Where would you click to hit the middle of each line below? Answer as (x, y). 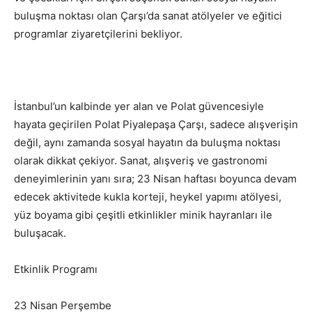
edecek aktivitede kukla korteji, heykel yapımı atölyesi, (148, 197)
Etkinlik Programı (56, 270)
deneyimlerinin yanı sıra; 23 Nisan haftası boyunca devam (155, 179)
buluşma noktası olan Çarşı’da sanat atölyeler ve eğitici (148, 16)
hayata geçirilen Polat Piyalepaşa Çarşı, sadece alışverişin (156, 125)
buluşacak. (40, 233)
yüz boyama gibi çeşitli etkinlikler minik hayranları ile (143, 215)
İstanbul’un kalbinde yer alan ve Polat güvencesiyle (139, 107)
